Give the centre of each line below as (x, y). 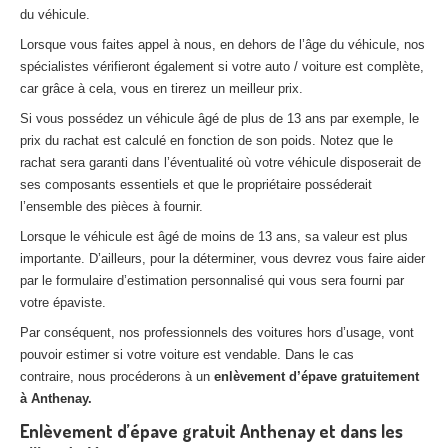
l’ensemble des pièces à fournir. (111, 206)
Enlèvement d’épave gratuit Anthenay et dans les (211, 431)
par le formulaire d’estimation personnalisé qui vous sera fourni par (212, 280)
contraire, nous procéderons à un (117, 376)
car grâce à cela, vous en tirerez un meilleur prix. (161, 88)
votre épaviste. (63, 302)
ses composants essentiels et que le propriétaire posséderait (196, 184)
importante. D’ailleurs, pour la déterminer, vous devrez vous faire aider (222, 258)
